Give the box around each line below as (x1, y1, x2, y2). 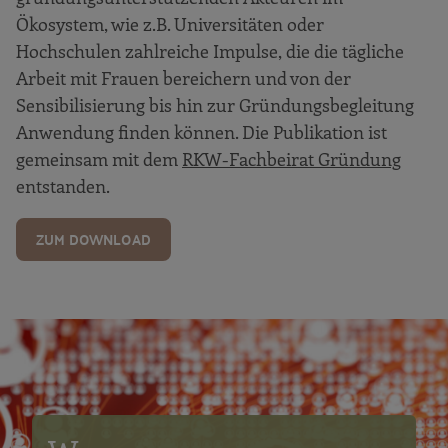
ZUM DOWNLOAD (36, 226, 151, 253)
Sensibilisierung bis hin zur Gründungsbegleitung (16, 93, 414, 118)
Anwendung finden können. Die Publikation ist (16, 120, 387, 145)
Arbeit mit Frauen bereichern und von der (16, 66, 351, 91)
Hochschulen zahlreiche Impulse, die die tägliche (16, 39, 404, 64)
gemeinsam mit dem (16, 147, 182, 172)
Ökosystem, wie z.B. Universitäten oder (16, 12, 324, 37)
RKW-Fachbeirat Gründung (182, 147, 401, 172)
